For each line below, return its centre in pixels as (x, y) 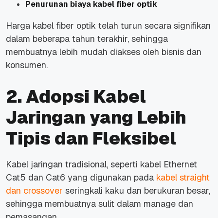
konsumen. (27, 65)
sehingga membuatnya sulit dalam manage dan (100, 203)
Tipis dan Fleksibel (91, 138)
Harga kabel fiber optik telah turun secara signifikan (108, 25)
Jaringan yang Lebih (96, 117)
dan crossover (34, 190)
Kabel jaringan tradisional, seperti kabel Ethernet (101, 164)
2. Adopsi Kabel (76, 96)
